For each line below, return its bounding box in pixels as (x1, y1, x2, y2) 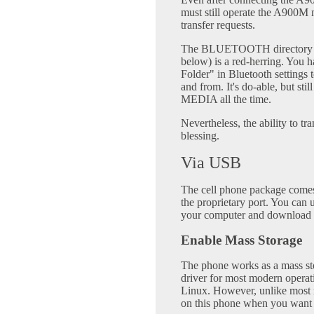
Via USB (181, 153, 241, 172)
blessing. (181, 130, 219, 142)
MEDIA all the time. (181, 93, 271, 105)
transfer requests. (181, 19, 255, 31)
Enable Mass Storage (181, 233, 302, 247)
